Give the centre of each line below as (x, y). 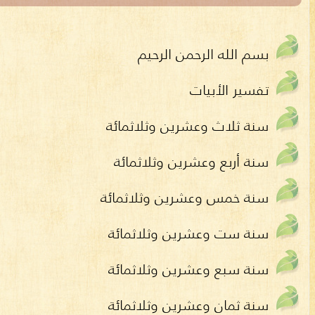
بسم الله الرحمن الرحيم (203, 53)
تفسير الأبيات (229, 89)
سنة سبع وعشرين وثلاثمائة (188, 269)
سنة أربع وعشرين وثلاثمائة (191, 161)
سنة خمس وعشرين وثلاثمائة (185, 197)
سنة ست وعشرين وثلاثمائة (188, 233)
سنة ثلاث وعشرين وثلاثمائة (187, 125)
